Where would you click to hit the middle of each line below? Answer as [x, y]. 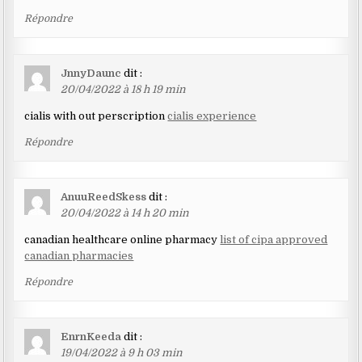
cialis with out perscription [96, 116]
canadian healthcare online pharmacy [122, 240]
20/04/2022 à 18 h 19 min [124, 90]
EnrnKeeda [91, 337]
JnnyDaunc [91, 74]
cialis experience [212, 116]
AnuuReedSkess [104, 197]
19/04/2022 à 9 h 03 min [122, 353]
